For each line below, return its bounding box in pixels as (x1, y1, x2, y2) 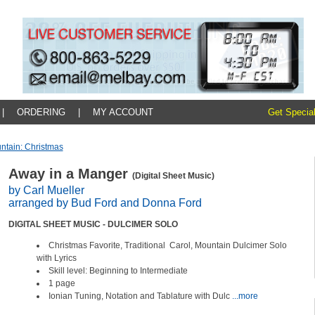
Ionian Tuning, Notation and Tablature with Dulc (48, 291, 232, 301)
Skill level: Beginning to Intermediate (48, 266, 190, 276)
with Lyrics (36, 253, 79, 263)
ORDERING (16, 107, 65, 117)
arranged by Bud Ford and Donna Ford (8, 197, 202, 209)
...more (231, 291, 258, 301)
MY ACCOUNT (92, 107, 153, 117)
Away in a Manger (8, 166, 132, 181)
